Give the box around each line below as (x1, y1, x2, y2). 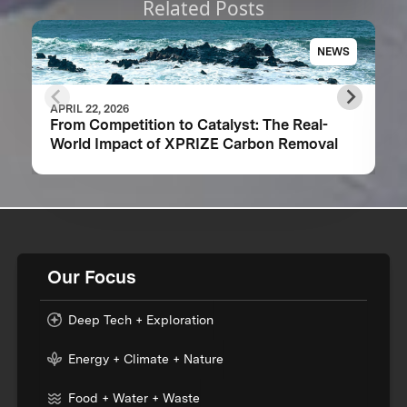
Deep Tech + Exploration (68, 312, 214, 327)
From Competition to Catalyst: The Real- (49, 114, 328, 134)
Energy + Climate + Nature (68, 351, 224, 366)
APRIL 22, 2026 (49, 101, 129, 115)
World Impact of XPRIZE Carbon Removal (49, 134, 338, 153)
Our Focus (47, 265, 137, 288)
